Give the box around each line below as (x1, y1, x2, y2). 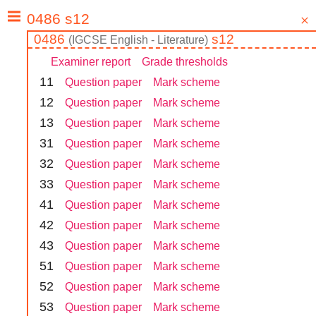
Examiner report (51, 56, 130, 68)
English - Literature (110, 34, 205, 47)
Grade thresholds (142, 56, 228, 68)
